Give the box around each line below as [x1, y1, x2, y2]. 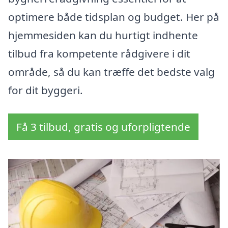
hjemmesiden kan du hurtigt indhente [8, 28, 198, 43]
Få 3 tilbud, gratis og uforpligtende [16, 120, 190, 134]
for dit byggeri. [8, 83, 83, 98]
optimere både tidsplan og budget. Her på [8, 10, 219, 24]
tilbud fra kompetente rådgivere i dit [8, 46, 190, 61]
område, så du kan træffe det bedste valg [8, 65, 215, 79]
